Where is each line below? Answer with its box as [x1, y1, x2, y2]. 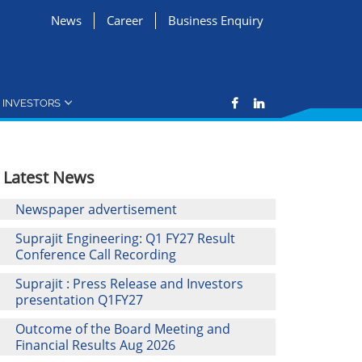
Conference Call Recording [15, 246, 177, 263]
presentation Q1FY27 [15, 291, 144, 309]
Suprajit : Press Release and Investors [15, 275, 244, 293]
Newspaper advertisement [15, 200, 178, 218]
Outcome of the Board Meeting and [15, 320, 231, 338]
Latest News [3, 166, 95, 188]
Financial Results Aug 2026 [15, 336, 176, 354]
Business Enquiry [168, 12, 263, 28]
